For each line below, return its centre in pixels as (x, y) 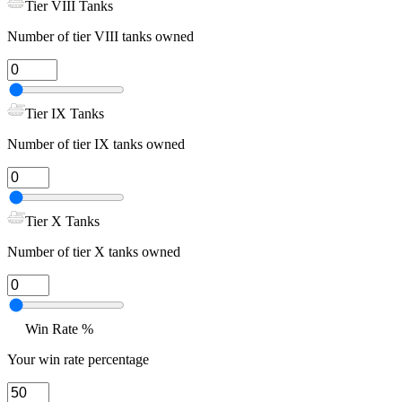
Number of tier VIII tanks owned (100, 37)
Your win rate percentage (78, 360)
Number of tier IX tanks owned (96, 144)
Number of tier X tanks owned (94, 252)
